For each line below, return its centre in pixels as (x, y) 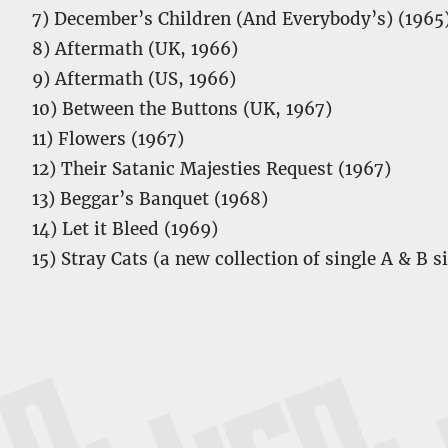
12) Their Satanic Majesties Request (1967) (211, 169)
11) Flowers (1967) (108, 139)
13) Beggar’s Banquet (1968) (150, 199)
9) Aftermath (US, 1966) (134, 79)
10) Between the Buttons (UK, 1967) (182, 109)
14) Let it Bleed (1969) (125, 229)
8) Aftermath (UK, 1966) (135, 49)
